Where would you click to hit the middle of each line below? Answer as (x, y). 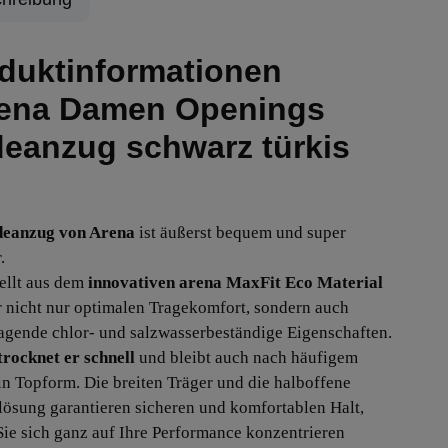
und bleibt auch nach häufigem (246, 357)
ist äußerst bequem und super (240, 232)
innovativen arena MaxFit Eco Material (235, 282)
